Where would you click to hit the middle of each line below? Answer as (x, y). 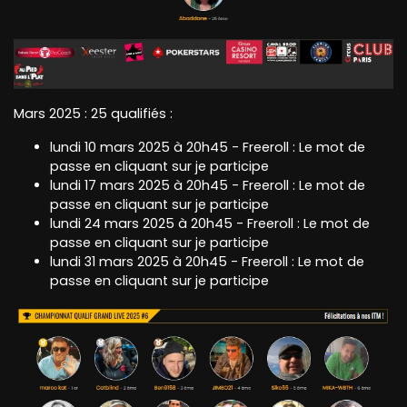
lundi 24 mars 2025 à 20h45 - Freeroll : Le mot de (210, 223)
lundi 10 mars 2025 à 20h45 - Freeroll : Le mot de (208, 147)
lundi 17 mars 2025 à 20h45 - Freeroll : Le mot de (208, 185)
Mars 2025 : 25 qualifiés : (93, 113)
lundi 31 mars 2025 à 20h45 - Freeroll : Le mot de (207, 261)
